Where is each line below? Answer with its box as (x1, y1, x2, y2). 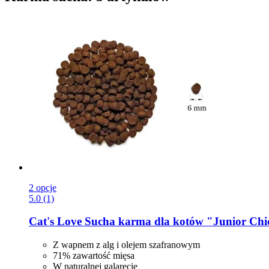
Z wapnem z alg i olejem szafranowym (53, 240, 200, 250)
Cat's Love (29, 215, 82, 228)
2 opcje (29, 182, 56, 193)
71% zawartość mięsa (53, 250, 134, 261)
